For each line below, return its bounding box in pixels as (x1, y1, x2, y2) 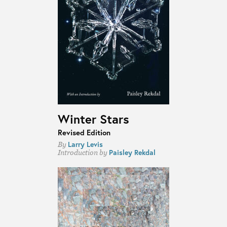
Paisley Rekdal (108, 147, 156, 157)
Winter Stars (57, 110, 129, 127)
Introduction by (57, 148, 109, 157)
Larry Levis (67, 139, 103, 149)
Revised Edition (57, 127, 110, 138)
